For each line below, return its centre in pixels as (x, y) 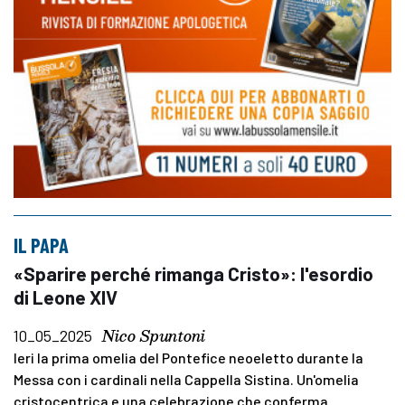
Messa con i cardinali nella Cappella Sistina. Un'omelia (186, 379)
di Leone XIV (66, 297)
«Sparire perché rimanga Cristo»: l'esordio (193, 273)
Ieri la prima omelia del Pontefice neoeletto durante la (188, 357)
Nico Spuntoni (154, 335)
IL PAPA (41, 245)
